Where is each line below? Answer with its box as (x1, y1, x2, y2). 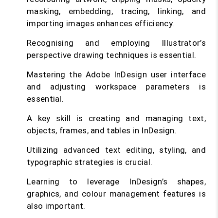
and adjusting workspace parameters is (27, 82, 206, 92)
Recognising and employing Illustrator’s (27, 38, 206, 48)
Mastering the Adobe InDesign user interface (27, 70, 206, 80)
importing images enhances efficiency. (27, 18, 175, 29)
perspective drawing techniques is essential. (27, 50, 197, 60)
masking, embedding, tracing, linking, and (27, 6, 206, 17)
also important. (27, 201, 86, 211)
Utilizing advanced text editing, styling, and (27, 145, 206, 155)
